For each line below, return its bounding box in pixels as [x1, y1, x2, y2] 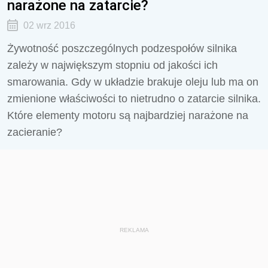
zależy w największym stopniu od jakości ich [7, 59, 218, 71]
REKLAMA [119, 227, 149, 233]
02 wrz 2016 [23, 20, 75, 31]
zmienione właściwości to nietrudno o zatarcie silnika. [7, 93, 261, 105]
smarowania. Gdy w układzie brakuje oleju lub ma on [7, 76, 258, 88]
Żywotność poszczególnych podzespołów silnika [7, 42, 237, 54]
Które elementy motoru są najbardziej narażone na [7, 109, 248, 121]
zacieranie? [7, 126, 62, 138]
